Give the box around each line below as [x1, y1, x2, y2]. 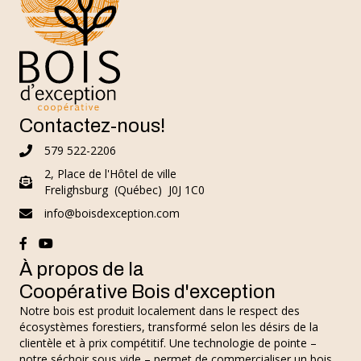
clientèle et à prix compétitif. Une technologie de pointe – [19, 334, 317, 351]
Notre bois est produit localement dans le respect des [19, 302, 300, 318]
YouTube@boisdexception [38, 235, 174, 251]
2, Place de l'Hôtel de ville [44, 165, 176, 181]
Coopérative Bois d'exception [19, 280, 276, 302]
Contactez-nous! [19, 114, 165, 136]
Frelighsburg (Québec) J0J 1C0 [44, 181, 205, 197]
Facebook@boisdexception [19, 235, 160, 251]
